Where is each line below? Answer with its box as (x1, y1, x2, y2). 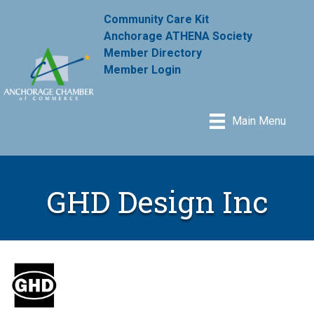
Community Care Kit (104, 12, 210, 26)
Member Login (104, 62, 182, 76)
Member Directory (104, 46, 203, 60)
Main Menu (232, 114, 287, 128)
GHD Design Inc (46, 181, 268, 221)
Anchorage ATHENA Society (104, 29, 253, 43)
